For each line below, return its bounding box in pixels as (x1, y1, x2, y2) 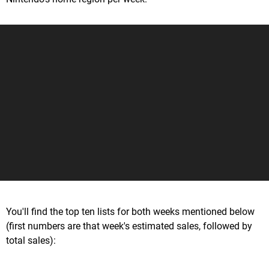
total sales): (6, 235, 56, 247)
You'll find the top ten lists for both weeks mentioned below (6, 206, 255, 218)
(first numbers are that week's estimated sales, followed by (6, 220, 252, 232)
